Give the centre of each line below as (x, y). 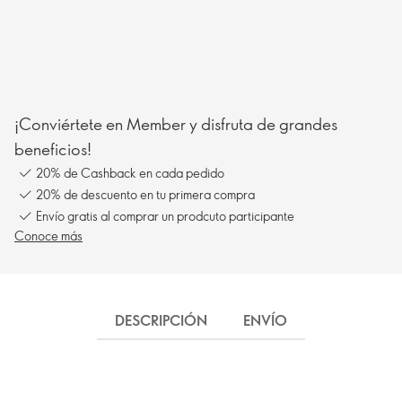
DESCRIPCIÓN (161, 320)
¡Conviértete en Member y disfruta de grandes (176, 124)
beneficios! (53, 149)
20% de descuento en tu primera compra (145, 194)
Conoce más (48, 236)
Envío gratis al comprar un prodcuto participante (165, 215)
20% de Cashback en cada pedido (130, 172)
